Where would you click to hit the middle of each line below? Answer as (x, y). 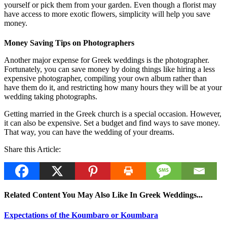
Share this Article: (32, 149)
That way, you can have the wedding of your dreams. (89, 132)
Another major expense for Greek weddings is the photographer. (107, 60)
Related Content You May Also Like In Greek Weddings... (103, 195)
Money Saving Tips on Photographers (69, 43)
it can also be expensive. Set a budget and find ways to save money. (112, 123)
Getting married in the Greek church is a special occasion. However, (113, 114)
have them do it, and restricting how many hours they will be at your (113, 88)
